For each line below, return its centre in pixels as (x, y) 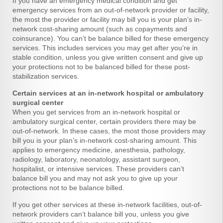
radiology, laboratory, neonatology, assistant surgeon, (96, 159)
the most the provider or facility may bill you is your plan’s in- (107, 19)
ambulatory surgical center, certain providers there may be (104, 121)
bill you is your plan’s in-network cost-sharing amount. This (105, 140)
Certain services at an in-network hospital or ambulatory (108, 93)
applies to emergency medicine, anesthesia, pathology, (99, 150)
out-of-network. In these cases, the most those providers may (109, 131)
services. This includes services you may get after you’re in (105, 48)
